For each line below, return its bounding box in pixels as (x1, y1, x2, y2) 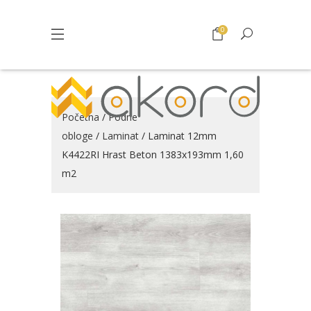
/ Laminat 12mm (139, 129, 217, 142)
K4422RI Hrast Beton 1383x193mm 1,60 (62, 148, 244, 161)
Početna (62, 110, 99, 124)
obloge (62, 129, 93, 142)
